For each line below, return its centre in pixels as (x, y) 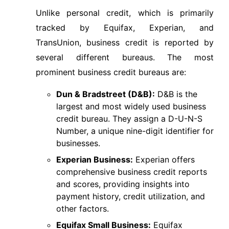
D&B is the (176, 94)
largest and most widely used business (131, 106)
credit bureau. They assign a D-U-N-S (129, 119)
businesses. (78, 143)
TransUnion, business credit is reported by (125, 42)
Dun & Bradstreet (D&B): (106, 94)
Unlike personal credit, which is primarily (125, 13)
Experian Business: (95, 159)
